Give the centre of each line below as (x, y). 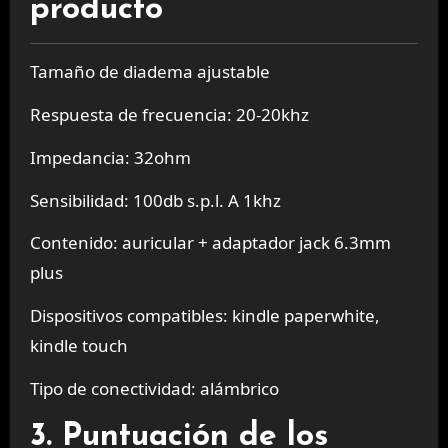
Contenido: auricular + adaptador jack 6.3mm (210, 243)
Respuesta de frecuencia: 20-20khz (169, 115)
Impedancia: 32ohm (110, 157)
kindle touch (78, 346)
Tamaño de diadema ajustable (149, 72)
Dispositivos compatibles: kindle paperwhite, (204, 316)
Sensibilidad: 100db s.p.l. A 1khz (155, 200)
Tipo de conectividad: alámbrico (154, 389)
